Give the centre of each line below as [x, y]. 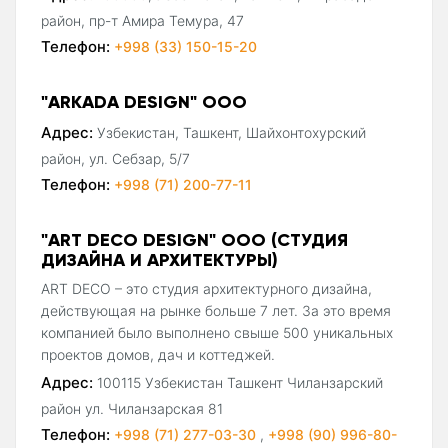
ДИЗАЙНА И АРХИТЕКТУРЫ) [159, 259]
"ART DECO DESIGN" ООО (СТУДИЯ [194, 239]
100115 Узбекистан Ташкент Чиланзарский [240, 382]
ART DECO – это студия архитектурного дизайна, [206, 288]
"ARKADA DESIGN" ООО [144, 101]
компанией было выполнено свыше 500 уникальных [217, 332]
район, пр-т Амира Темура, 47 [142, 20]
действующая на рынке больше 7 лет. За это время [216, 310]
